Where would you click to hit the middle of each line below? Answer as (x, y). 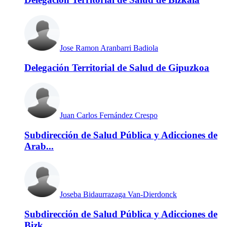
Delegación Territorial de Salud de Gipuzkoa (117, 67)
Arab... (39, 146)
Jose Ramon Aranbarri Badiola (109, 48)
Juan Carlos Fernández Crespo (109, 116)
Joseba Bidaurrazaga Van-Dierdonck (118, 194)
